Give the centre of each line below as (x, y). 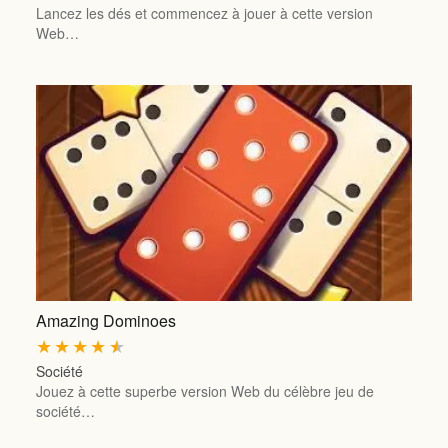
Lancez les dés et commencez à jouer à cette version (204, 12)
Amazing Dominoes (105, 320)
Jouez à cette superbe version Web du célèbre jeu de (204, 391)
